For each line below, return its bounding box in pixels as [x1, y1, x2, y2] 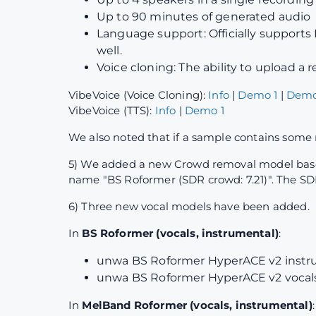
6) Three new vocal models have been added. [68, 200, 310, 214]
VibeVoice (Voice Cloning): [68, 88, 209, 102]
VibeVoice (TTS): [68, 104, 155, 118]
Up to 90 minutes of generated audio [97, 10, 311, 24]
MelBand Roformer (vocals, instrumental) [82, 298, 312, 312]
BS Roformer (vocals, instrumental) [82, 226, 279, 241]
